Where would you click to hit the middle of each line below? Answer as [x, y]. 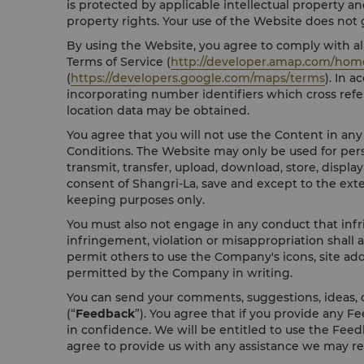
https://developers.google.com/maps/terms [198, 78]
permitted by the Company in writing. [180, 273]
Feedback [105, 314]
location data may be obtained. [158, 110]
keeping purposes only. [136, 200]
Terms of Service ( [119, 62]
